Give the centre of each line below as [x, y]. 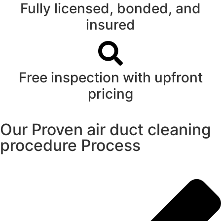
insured [110, 25]
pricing [110, 94]
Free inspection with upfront [110, 78]
